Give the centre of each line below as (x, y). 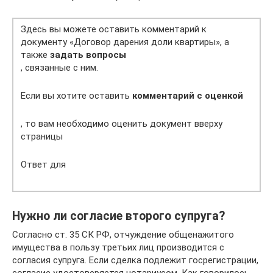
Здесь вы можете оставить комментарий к (114, 29)
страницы (42, 136)
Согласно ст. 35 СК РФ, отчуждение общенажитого (123, 235)
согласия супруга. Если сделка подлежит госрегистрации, (135, 260)
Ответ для (43, 165)
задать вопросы (88, 55)
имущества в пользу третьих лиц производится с (118, 247)
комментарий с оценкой (188, 96)
